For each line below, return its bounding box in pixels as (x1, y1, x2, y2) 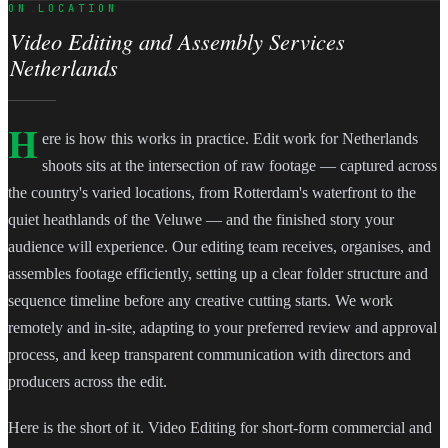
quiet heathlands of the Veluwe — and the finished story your (8, 211, 394, 229)
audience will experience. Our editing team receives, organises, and (8, 238, 431, 256)
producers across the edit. (8, 373, 167, 391)
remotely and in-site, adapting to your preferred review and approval (8, 319, 437, 337)
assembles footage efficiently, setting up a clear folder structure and (8, 265, 428, 283)
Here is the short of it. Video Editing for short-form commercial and (8, 418, 432, 436)
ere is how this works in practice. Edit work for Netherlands (41, 130, 418, 148)
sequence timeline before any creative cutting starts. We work (8, 292, 393, 310)
